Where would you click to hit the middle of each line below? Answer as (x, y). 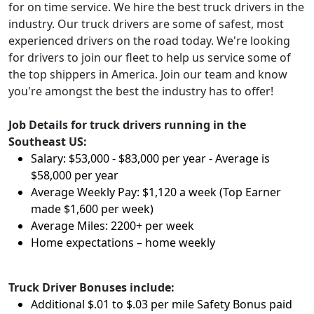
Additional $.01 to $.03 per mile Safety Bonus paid (162, 304)
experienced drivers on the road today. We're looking (149, 41)
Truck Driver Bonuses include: (91, 287)
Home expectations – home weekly (123, 243)
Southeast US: (48, 142)
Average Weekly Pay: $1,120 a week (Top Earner (156, 192)
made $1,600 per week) (92, 209)
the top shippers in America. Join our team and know (148, 74)
